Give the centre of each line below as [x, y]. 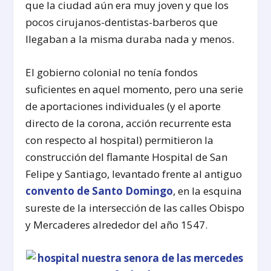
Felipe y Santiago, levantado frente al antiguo [134, 174]
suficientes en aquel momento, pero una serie [135, 89]
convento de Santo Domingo [100, 191]
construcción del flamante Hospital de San [127, 157]
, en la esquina [208, 191]
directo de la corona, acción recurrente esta [129, 123]
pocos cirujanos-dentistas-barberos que [122, 22]
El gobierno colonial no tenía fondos [112, 72]
